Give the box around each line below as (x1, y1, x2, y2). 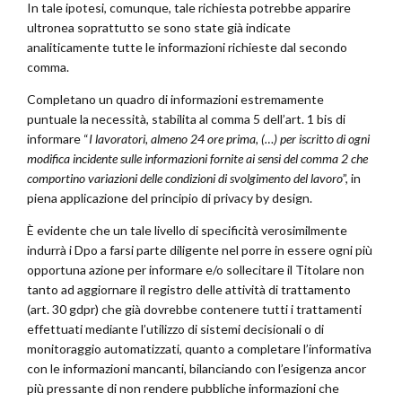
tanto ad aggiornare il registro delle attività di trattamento (27, 282, 351, 298)
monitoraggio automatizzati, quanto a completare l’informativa (27, 341, 371, 357)
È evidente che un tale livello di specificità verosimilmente (27, 223, 347, 239)
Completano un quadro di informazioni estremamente (27, 92, 324, 108)
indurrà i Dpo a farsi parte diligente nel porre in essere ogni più (27, 242, 372, 258)
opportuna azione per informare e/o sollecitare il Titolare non (27, 262, 364, 278)
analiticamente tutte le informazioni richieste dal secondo (27, 39, 347, 56)
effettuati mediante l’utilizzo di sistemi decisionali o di (27, 321, 324, 337)
